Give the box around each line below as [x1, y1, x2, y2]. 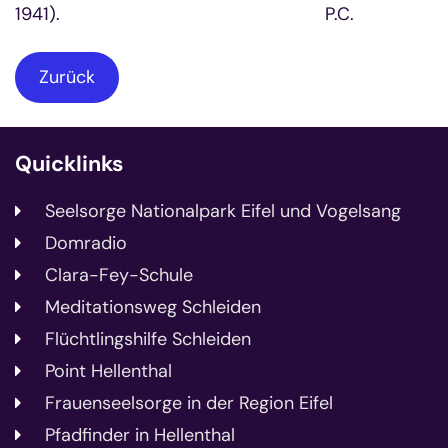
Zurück [39, 64, 95, 89]
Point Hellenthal [45, 358, 172, 383]
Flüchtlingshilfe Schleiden [45, 326, 251, 351]
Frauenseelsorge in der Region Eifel [45, 390, 333, 415]
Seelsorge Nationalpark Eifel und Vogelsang [45, 198, 401, 223]
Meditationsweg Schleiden [45, 294, 261, 319]
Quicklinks [15, 149, 123, 178]
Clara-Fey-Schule [45, 262, 193, 287]
